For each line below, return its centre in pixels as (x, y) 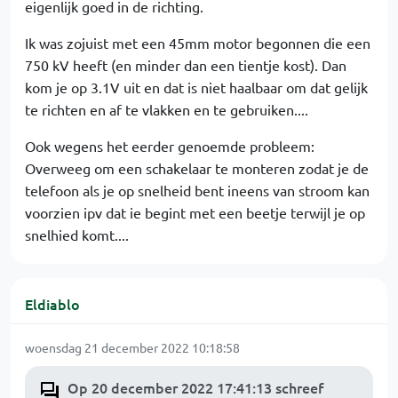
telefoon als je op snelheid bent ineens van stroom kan (197, 190)
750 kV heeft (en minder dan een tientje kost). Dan (186, 65)
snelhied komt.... (77, 235)
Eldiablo (52, 304)
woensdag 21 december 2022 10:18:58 (132, 347)
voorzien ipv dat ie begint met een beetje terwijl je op (195, 212)
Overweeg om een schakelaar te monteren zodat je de (197, 168)
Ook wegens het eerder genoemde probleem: (170, 146)
